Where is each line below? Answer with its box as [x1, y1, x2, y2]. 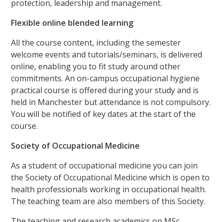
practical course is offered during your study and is [11, 84, 199, 96]
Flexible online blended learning [11, 17, 134, 28]
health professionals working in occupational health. [11, 183, 207, 195]
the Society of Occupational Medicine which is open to [11, 171, 210, 183]
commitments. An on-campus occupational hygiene [11, 72, 200, 84]
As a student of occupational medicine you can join [11, 160, 198, 171]
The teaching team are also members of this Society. [11, 195, 206, 207]
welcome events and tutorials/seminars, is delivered [11, 49, 203, 60]
